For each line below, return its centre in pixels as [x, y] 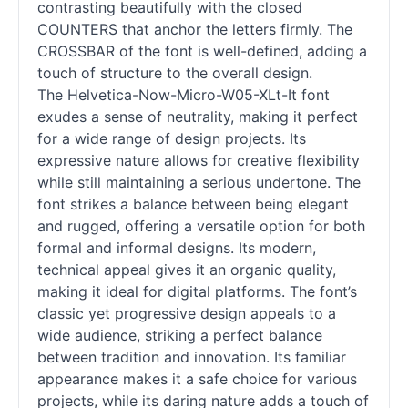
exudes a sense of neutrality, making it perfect [198, 117]
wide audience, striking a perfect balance [180, 336]
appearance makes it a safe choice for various [197, 379]
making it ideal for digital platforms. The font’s [197, 292]
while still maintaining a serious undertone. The [199, 183]
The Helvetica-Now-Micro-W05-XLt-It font [184, 95]
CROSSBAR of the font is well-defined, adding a [202, 51]
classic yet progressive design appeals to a [187, 314]
